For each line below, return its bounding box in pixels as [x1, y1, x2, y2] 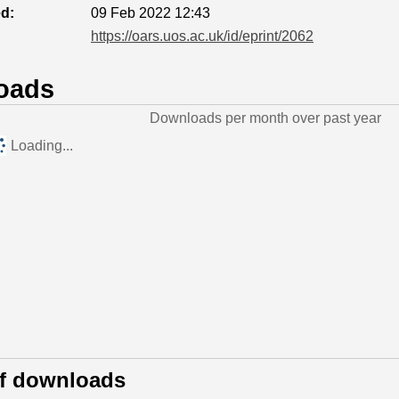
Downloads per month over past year [149, 110, 381, 126]
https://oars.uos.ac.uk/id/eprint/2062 [91, 28, 313, 44]
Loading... [10, 137, 73, 153]
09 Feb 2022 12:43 [91, 5, 210, 20]
